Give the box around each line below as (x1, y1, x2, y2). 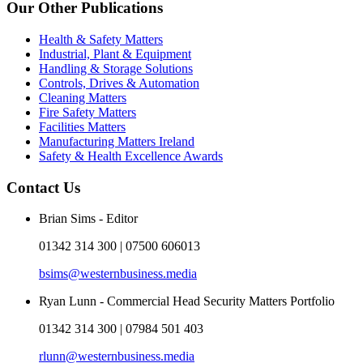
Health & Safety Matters (39, 32, 163, 47)
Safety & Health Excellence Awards (39, 149, 223, 164)
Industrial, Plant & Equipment (39, 47, 191, 62)
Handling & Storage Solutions (39, 62, 193, 76)
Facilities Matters (39, 120, 126, 135)
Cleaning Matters (39, 91, 126, 105)
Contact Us (6, 178, 80, 196)
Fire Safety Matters (39, 105, 136, 120)
